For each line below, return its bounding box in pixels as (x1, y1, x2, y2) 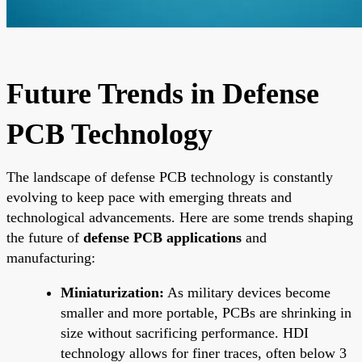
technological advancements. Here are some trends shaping (6, 208, 353, 225)
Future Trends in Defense (6, 77, 319, 110)
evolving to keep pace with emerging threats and (6, 188, 292, 205)
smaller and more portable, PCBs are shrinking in (61, 304, 351, 321)
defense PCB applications (83, 229, 242, 246)
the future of (6, 229, 83, 246)
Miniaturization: (61, 284, 164, 301)
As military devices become (164, 284, 330, 301)
